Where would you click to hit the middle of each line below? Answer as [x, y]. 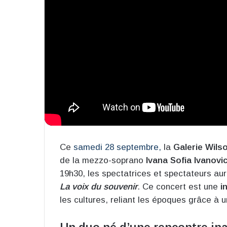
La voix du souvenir [99, 187]
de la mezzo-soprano [103, 161]
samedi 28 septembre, [117, 147]
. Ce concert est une [179, 187]
